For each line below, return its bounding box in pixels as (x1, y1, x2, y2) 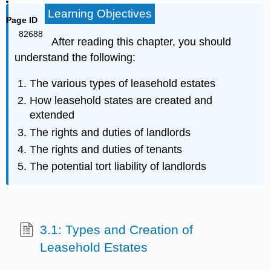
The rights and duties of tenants (30, 143, 183, 155)
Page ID (6, 15, 38, 25)
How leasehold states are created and (30, 94, 213, 107)
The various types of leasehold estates (30, 77, 216, 90)
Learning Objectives (47, 7, 152, 21)
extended (30, 109, 75, 122)
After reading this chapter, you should (51, 36, 231, 48)
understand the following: (15, 51, 136, 64)
